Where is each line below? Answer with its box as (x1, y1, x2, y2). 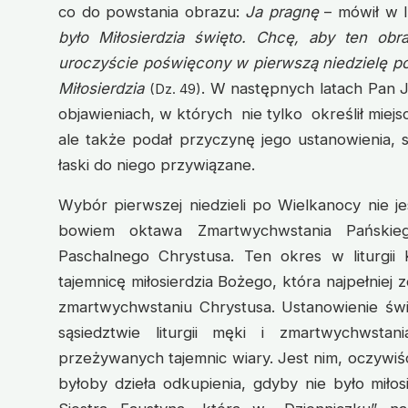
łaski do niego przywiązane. (58, 155, 255, 174)
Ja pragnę (245, 2, 319, 21)
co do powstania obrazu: (58, 2, 246, 21)
